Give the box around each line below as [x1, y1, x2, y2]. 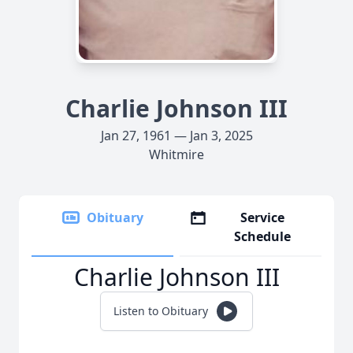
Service [240, 209, 285, 226]
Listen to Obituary [113, 303, 208, 318]
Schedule [234, 228, 292, 245]
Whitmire [149, 146, 204, 163]
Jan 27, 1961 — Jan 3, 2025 [100, 127, 253, 144]
